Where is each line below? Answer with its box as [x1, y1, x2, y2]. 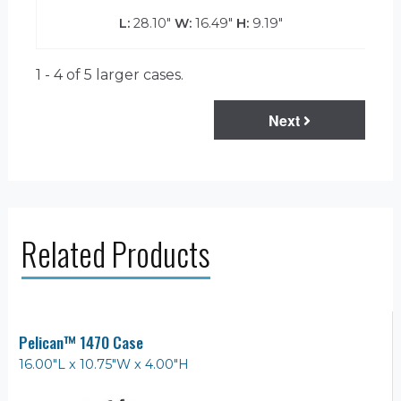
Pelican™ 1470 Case [19, 329, 143, 354]
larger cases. [92, 65, 183, 83]
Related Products [21, 230, 210, 277]
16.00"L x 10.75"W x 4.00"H [19, 355, 189, 372]
